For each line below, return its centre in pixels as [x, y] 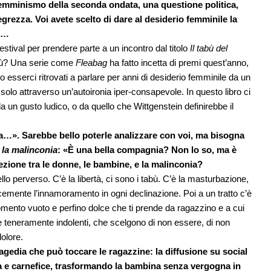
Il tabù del [209, 48]
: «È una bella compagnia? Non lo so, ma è [147, 150]
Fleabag [91, 63]
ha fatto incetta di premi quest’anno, [178, 63]
